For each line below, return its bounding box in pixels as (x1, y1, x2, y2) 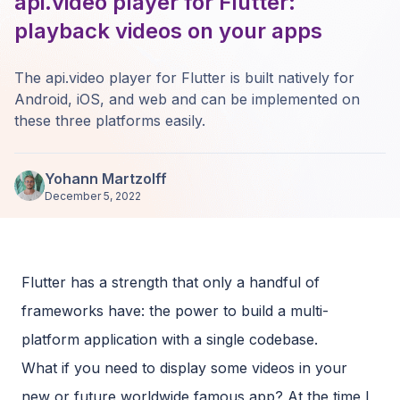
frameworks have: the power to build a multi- (21, 301, 329, 320)
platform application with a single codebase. (21, 329, 318, 348)
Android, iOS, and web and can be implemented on (14, 90, 360, 108)
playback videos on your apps (14, 18, 322, 44)
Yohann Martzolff (45, 169, 167, 187)
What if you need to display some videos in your (21, 358, 347, 377)
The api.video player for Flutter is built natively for (14, 69, 354, 87)
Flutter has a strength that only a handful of (21, 272, 320, 291)
